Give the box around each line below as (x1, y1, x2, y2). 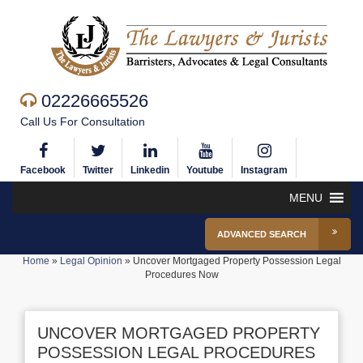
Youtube (186, 164, 224, 176)
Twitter (83, 164, 113, 176)
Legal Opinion (59, 255, 122, 267)
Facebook (20, 164, 66, 176)
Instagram (241, 164, 288, 176)
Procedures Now (144, 269, 219, 280)
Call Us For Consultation (20, 115, 145, 128)
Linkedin (130, 164, 169, 176)
